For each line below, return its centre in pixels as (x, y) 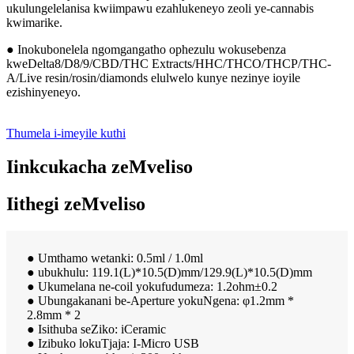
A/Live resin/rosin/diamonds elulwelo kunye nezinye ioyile (153, 77)
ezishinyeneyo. (43, 92)
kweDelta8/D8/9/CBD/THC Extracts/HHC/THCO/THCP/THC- (169, 63)
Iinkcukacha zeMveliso (100, 166)
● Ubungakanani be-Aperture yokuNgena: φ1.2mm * (160, 300)
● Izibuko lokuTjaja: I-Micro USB (113, 343)
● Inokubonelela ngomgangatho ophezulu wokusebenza (146, 49)
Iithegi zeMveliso (76, 203)
